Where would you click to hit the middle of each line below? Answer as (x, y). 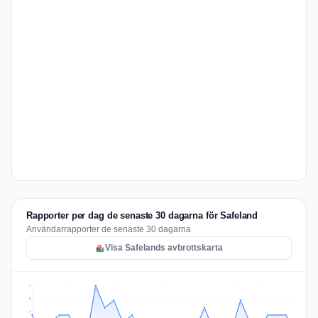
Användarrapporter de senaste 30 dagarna (109, 229)
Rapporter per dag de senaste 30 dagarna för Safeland (142, 215)
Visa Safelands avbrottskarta (164, 248)
